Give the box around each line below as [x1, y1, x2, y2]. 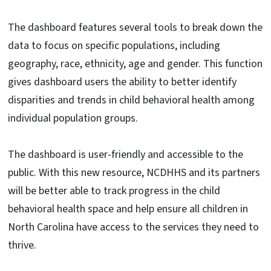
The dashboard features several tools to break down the [8, 19, 263, 35]
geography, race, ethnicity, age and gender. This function [8, 56, 263, 71]
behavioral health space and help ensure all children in [8, 201, 248, 217]
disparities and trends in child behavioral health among [8, 92, 255, 108]
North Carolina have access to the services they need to [8, 219, 259, 235]
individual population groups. [8, 110, 140, 126]
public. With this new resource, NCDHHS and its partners [8, 165, 260, 180]
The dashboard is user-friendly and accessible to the [8, 146, 243, 162]
